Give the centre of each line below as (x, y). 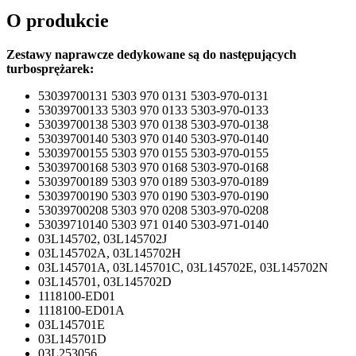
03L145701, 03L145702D (105, 281)
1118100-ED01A (81, 310)
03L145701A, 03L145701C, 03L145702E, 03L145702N (183, 267)
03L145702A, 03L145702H (110, 253)
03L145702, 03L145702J (103, 238)
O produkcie (58, 20)
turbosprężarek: (50, 68)
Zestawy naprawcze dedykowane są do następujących (151, 54)
